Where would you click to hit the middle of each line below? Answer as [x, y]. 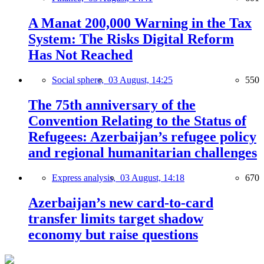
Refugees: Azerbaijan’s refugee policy [142, 137]
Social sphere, [80, 80]
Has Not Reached [80, 55]
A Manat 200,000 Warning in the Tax [140, 23]
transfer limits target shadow [116, 218]
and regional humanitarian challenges [143, 153]
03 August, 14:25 [141, 80]
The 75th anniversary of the [112, 105]
